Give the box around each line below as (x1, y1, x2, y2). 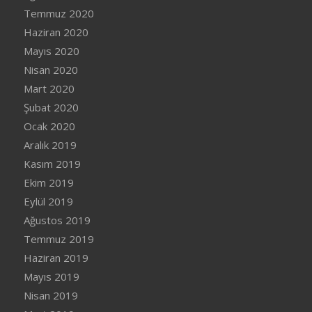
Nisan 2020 (23, 62, 78, 77)
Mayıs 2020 (23, 43, 79, 58)
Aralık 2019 (23, 137, 77, 152)
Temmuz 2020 (23, 6, 94, 20)
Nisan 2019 (23, 288, 78, 302)
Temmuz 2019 (23, 231, 94, 246)
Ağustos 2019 (23, 212, 91, 227)
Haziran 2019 (23, 250, 88, 265)
